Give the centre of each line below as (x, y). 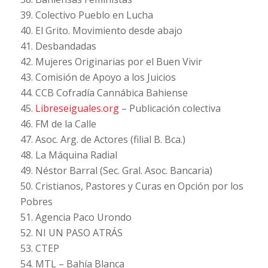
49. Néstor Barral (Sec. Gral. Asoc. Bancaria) (116, 171)
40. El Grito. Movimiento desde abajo (101, 31)
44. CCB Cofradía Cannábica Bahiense (104, 93)
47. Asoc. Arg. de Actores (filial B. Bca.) (103, 140)
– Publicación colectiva (170, 109)
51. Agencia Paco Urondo (76, 217)
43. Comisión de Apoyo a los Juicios (98, 77)
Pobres (36, 202)
